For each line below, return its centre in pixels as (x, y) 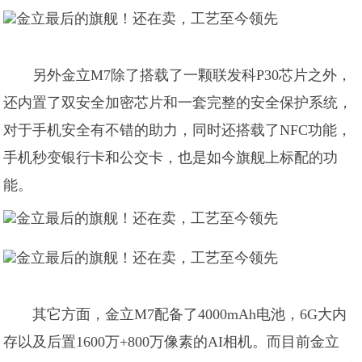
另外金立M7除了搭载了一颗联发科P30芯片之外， (192, 75)
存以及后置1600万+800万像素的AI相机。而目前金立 (172, 342)
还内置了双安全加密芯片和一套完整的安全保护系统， (178, 103)
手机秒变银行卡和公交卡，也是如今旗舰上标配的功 (171, 158)
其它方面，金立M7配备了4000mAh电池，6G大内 (190, 314)
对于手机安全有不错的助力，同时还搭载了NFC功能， (178, 130)
